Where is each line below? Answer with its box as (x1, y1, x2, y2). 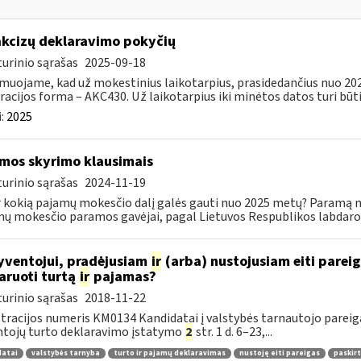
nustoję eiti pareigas (239, 347, 320, 359)
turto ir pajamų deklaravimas (113, 347, 226, 359)
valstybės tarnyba (31, 347, 100, 359)
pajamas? (89, 267, 156, 287)
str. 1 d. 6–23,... (193, 323, 272, 341)
